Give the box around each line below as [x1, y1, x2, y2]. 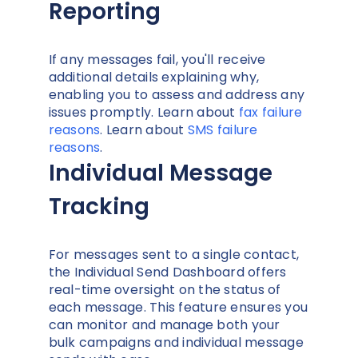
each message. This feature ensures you [48, 297, 308, 316]
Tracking [48, 190, 149, 222]
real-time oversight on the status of [48, 280, 281, 299]
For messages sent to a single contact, [48, 245, 299, 264]
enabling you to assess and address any [48, 85, 304, 104]
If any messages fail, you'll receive [48, 50, 266, 69]
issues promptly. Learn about [48, 102, 239, 121]
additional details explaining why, [48, 67, 259, 86]
